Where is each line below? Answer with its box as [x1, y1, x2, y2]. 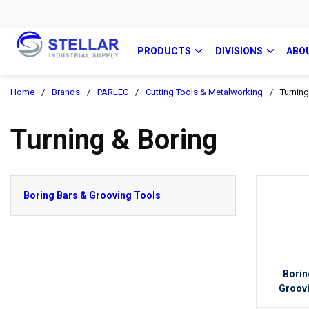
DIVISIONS [215, 46, 263, 57]
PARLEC [97, 87, 128, 97]
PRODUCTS [137, 46, 192, 57]
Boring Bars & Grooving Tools [23, 190, 161, 201]
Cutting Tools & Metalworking [146, 87, 263, 97]
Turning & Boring [10, 123, 217, 156]
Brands [52, 87, 80, 97]
